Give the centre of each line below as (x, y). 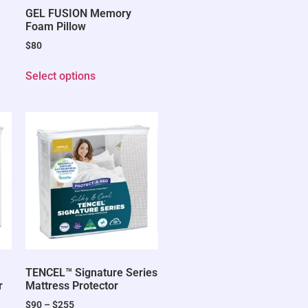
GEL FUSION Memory (79, 14)
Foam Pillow (56, 27)
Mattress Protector (72, 286)
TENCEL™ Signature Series (92, 273)
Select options (61, 76)
